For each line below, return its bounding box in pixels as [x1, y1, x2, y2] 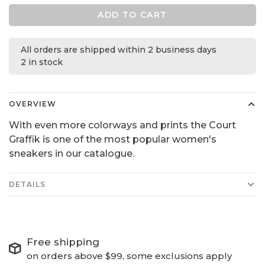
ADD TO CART [98, 9, 167, 20]
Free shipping [27, 235, 99, 248]
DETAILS [9, 179, 46, 189]
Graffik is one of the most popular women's [9, 133, 216, 145]
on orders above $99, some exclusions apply [27, 250, 232, 261]
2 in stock [21, 56, 63, 67]
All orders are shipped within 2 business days [21, 44, 216, 55]
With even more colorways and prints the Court [9, 119, 236, 131]
